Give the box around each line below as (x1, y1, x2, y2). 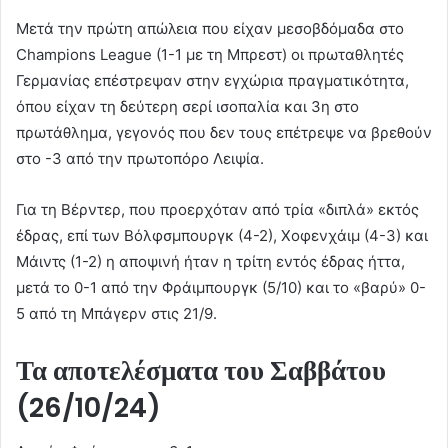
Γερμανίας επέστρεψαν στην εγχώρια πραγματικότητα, (16, 70, 409, 90)
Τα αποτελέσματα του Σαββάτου (16, 351, 386, 389)
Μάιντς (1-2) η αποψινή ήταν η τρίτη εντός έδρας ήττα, (16, 251, 405, 271)
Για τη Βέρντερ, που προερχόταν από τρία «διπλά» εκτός (16, 199, 419, 219)
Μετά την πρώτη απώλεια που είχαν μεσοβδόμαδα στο (16, 18, 404, 38)
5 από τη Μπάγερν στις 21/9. (16, 303, 217, 323)
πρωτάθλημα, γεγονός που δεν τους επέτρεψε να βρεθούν (16, 122, 432, 142)
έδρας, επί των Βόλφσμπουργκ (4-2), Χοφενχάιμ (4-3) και (16, 225, 428, 245)
